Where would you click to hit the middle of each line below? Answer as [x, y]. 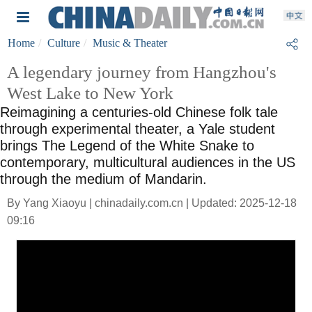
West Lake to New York [90, 93]
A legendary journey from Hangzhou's [142, 72]
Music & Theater [130, 43]
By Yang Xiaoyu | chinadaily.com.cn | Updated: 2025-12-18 [152, 203]
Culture [64, 43]
